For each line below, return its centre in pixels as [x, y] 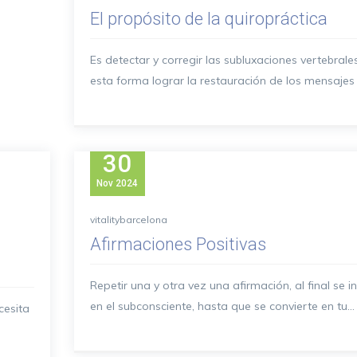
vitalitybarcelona [128, 220]
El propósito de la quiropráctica [208, 19]
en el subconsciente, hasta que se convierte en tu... [222, 306]
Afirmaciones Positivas [178, 244]
